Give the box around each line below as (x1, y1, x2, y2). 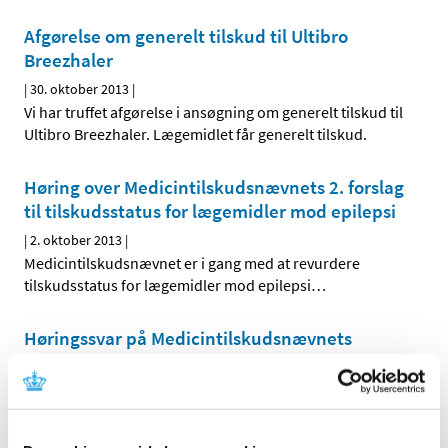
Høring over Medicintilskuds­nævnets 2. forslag (24, 175, 404, 200)
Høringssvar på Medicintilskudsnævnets (24, 326, 352, 351)
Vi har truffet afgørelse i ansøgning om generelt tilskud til (24, 102, 403, 123)
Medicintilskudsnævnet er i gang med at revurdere (24, 253, 360, 274)
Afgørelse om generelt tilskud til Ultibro (24, 24, 348, 49)
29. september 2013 (30, 406, 146, 425)
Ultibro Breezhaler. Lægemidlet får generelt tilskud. (24, 124, 367, 145)
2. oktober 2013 (30, 231, 122, 250)
